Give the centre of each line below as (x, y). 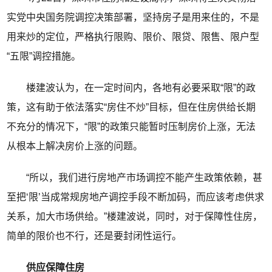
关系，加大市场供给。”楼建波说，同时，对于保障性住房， (135, 217)
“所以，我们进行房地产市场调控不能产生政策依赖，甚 (135, 178)
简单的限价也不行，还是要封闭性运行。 (94, 236)
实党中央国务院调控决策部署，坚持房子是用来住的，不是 (133, 18)
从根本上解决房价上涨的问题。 (75, 146)
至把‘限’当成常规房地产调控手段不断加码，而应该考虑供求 (136, 197)
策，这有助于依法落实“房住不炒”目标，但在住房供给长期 (131, 107)
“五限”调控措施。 (44, 56)
